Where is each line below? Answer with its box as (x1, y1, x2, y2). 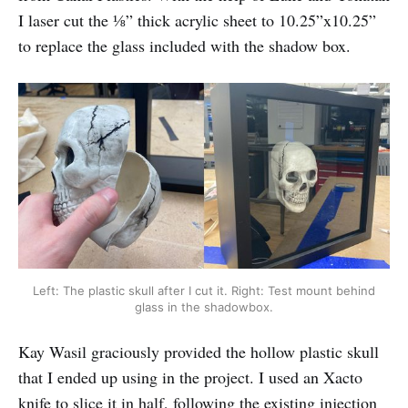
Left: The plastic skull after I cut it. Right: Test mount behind (33, 282, 375, 298)
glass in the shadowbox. (135, 299, 273, 314)
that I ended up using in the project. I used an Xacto (18, 366, 362, 389)
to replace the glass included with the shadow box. (18, 34, 351, 56)
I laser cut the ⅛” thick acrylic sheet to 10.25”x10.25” (18, 8, 376, 31)
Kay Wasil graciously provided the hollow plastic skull (18, 341, 379, 363)
